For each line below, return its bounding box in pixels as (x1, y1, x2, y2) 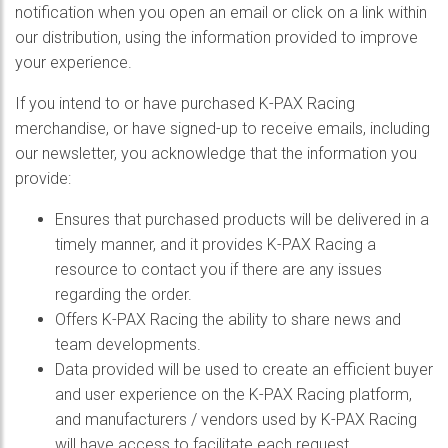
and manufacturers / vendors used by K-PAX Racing (55, 410, 417, 429)
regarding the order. (55, 285, 192, 304)
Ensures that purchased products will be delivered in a (55, 210, 429, 229)
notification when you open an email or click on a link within (15, 3, 427, 22)
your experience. (15, 53, 132, 72)
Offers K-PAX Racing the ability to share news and (55, 310, 401, 329)
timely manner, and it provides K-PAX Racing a (55, 235, 376, 254)
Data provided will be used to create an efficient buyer (55, 360, 433, 379)
